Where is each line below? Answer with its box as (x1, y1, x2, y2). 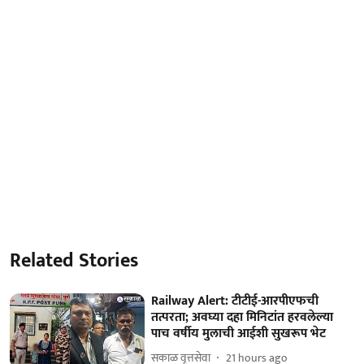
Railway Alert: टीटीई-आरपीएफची (151, 289, 319, 312)
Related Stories (10, 244, 138, 277)
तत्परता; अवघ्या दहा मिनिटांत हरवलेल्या (151, 305, 334, 328)
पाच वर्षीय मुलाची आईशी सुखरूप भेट (151, 322, 327, 344)
